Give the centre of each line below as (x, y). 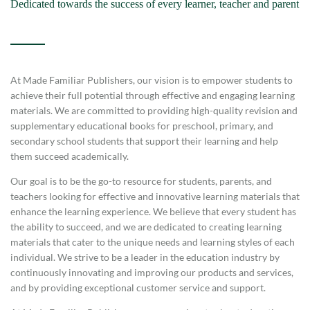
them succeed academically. (71, 156)
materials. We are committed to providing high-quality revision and (154, 110)
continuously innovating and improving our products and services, (152, 272)
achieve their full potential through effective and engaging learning (153, 95)
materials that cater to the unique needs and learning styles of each (153, 241)
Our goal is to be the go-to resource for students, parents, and (141, 181)
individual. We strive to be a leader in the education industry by (145, 257)
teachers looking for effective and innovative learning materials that (155, 196)
